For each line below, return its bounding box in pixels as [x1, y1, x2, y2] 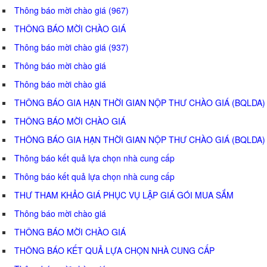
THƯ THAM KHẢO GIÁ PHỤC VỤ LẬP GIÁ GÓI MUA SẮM [14, 188, 234, 201]
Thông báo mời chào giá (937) [14, 41, 129, 53]
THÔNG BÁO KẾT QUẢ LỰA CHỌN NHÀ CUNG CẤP [14, 244, 215, 256]
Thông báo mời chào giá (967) [14, 4, 129, 16]
